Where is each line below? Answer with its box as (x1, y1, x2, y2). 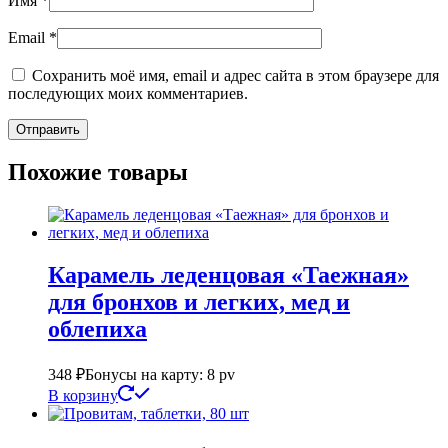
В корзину (48, 387, 118, 405)
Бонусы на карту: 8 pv (85, 366, 235, 384)
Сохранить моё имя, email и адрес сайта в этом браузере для (32, 66, 439, 84)
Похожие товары (8, 159, 188, 186)
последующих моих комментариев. (8, 84, 248, 102)
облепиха (48, 316, 147, 343)
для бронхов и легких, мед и (48, 289, 350, 316)
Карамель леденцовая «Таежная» (48, 262, 409, 289)
